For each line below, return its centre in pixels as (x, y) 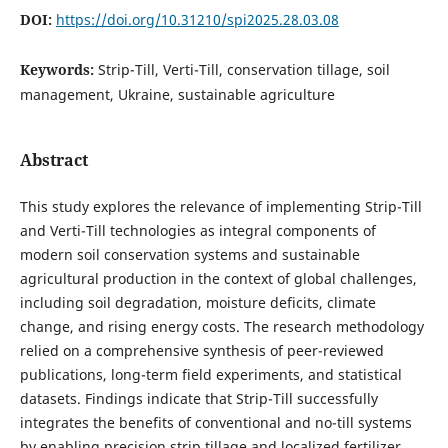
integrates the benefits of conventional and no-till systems (215, 423)
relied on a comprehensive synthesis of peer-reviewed (201, 351)
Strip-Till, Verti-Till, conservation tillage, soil (243, 70)
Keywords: (58, 70)
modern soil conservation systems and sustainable (189, 255)
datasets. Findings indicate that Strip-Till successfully (198, 399)
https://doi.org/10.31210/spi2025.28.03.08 (197, 20)
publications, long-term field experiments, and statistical (210, 375)
